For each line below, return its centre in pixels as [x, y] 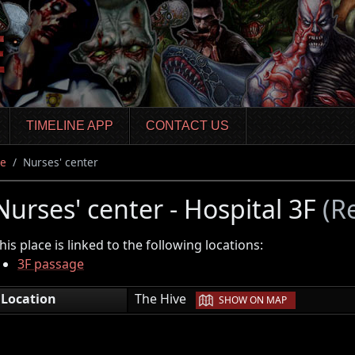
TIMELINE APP [69, 126]
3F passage [51, 263]
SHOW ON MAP [253, 300]
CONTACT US [188, 126]
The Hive [165, 298]
